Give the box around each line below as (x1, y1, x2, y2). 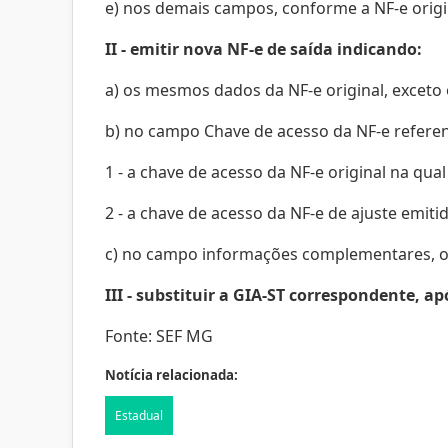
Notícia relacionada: (105, 366, 238, 384)
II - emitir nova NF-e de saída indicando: (105, 38, 422, 60)
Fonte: (105, 325, 156, 347)
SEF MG (156, 325, 213, 347)
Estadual (115, 407, 163, 424)
